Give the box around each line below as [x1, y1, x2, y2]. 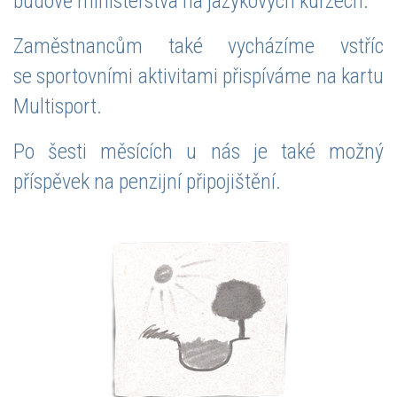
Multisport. [13, 93, 102, 119]
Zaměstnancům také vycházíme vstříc [13, 33, 384, 58]
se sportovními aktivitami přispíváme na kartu [13, 63, 384, 89]
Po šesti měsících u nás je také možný [13, 138, 384, 164]
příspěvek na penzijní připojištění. [13, 168, 281, 194]
